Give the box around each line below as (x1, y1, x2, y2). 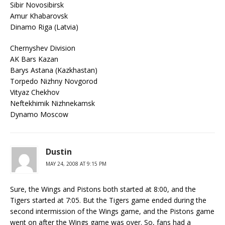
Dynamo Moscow (10, 109, 68, 119)
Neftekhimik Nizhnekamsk (10, 98, 95, 108)
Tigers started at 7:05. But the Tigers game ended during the (10, 195, 206, 205)
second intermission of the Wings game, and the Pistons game (10, 206, 214, 216)
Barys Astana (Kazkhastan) (10, 65, 97, 75)
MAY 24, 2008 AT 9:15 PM (46, 160, 106, 167)
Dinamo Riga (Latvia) (10, 22, 78, 32)
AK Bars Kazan (10, 54, 58, 64)
